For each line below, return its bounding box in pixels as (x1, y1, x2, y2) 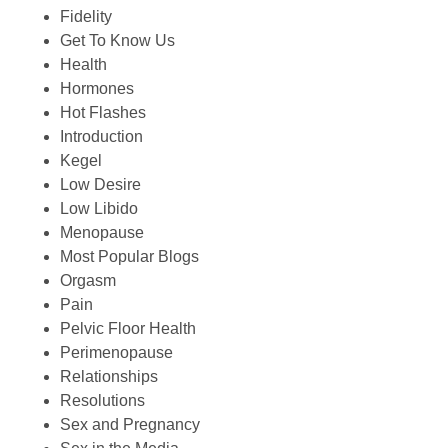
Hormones (60, 80, 134, 98)
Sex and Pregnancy (60, 416, 200, 434)
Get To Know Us (60, 32, 175, 50)
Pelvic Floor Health (60, 320, 196, 338)
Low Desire (60, 176, 141, 194)
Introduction (60, 128, 143, 146)
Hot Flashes (60, 104, 146, 122)
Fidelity (60, 8, 112, 26)
